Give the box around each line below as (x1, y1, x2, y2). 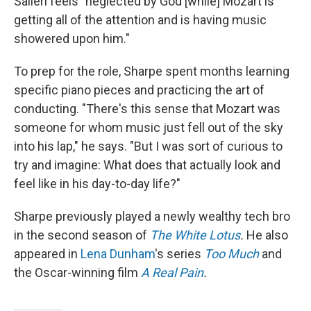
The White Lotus (150, 228, 240, 242)
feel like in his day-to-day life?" (14, 176, 180, 191)
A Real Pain (141, 265, 203, 280)
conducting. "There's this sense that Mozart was (14, 101, 280, 116)
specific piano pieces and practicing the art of (14, 83, 264, 97)
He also (244, 228, 288, 242)
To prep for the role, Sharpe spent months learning (14, 64, 289, 78)
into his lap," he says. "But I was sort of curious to (14, 139, 283, 153)
